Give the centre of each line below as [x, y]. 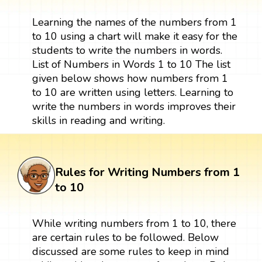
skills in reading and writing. [98, 120]
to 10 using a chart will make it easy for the [135, 36]
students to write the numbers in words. [127, 50]
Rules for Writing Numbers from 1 [147, 172]
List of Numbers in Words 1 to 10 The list [131, 64]
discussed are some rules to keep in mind [130, 251]
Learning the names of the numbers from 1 [134, 22]
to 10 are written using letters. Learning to [132, 92]
